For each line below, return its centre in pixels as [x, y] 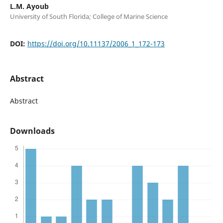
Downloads [32, 131]
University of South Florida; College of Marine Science [89, 16]
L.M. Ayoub [29, 6]
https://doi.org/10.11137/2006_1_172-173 [96, 43]
